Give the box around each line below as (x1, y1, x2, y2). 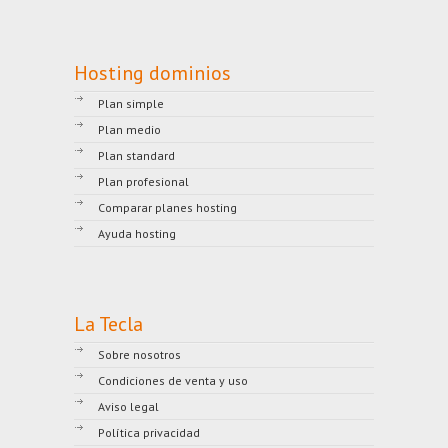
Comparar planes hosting (98, 200, 237, 216)
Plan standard (98, 148, 175, 164)
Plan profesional (98, 174, 189, 190)
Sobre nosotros (98, 347, 181, 363)
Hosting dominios (74, 60, 231, 87)
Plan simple (98, 96, 164, 112)
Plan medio (98, 122, 161, 138)
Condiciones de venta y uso (98, 373, 248, 389)
